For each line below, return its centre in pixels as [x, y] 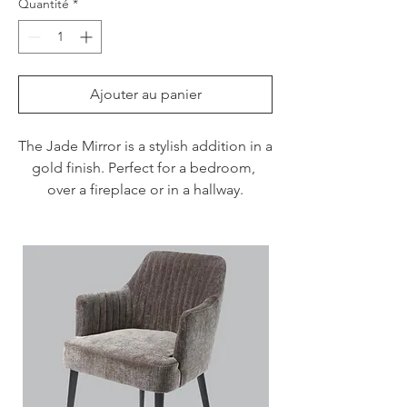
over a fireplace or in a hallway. [145, 189]
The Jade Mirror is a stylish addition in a [145, 145]
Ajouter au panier [145, 94]
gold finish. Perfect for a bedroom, [144, 167]
